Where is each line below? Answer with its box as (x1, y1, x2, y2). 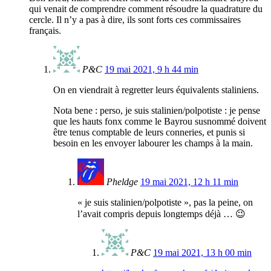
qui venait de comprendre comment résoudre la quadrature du (29, 4, 263, 15)
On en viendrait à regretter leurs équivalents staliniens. (53, 85, 259, 96)
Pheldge (106, 177, 138, 188)
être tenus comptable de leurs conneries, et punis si (53, 127, 245, 138)
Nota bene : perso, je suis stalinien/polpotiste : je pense (53, 105, 260, 116)
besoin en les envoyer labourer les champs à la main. (53, 138, 253, 149)
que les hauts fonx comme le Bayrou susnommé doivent (53, 116, 266, 127)
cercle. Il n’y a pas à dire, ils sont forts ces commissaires (29, 15, 241, 25)
